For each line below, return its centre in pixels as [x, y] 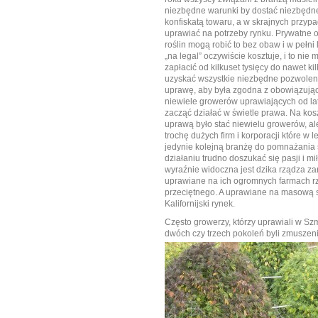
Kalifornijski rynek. [200, 204]
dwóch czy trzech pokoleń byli [223, 234]
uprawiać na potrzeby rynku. [220, 34]
